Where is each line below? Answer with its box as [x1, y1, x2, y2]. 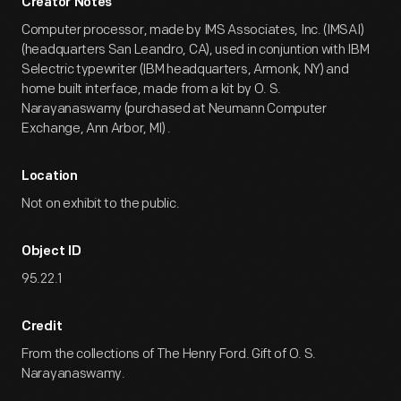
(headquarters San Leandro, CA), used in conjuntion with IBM [21, 41, 370, 58]
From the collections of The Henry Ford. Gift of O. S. [21, 346, 317, 363]
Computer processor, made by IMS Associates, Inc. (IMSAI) [21, 21, 364, 38]
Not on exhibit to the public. [21, 195, 180, 212]
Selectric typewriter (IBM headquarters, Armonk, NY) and [21, 61, 349, 78]
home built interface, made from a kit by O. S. [21, 81, 282, 98]
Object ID [21, 245, 81, 259]
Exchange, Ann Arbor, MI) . [21, 120, 172, 137]
